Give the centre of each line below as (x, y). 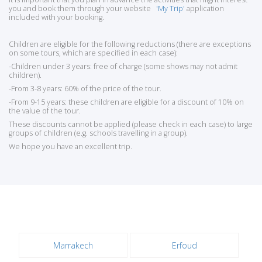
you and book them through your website (82, 8)
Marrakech (73, 245)
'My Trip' (170, 8)
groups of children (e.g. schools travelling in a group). (98, 133)
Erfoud (184, 245)
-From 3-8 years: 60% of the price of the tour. (85, 89)
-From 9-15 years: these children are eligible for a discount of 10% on (126, 102)
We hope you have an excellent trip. (70, 146)
